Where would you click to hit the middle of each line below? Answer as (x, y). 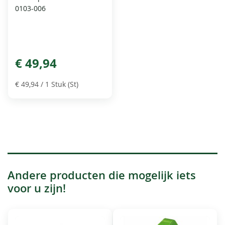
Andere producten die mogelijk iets (102, 176)
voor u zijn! (37, 189)
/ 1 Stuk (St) (59, 84)
